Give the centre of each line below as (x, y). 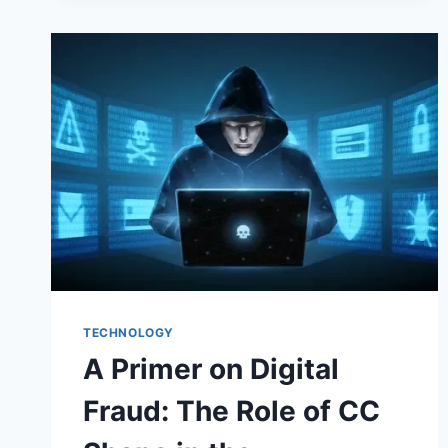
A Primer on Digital (211, 368)
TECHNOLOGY (128, 332)
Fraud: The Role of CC (231, 410)
